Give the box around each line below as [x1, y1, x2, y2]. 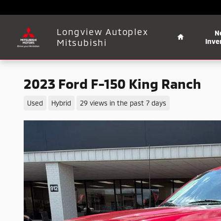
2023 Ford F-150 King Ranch [24, 75, 201, 91]
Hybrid [51, 98, 72, 107]
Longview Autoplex [57, 26, 148, 37]
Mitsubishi [57, 37, 108, 48]
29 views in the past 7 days [79, 98, 166, 107]
